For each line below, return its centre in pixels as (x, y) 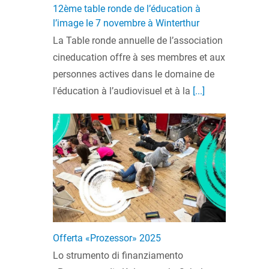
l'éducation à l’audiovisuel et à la (122, 91)
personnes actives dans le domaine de (134, 74)
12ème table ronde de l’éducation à (127, 8)
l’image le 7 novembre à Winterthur (126, 23)
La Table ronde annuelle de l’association (138, 40)
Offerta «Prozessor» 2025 (107, 238)
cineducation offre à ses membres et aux (139, 57)
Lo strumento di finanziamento (118, 256)
